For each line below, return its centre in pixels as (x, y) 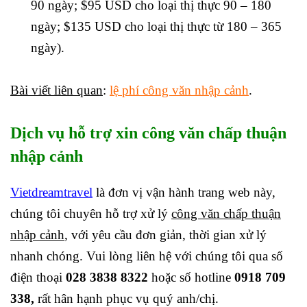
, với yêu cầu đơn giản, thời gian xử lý (165, 235)
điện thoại (38, 278)
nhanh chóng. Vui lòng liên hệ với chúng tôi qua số (147, 256)
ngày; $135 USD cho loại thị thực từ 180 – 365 (156, 27)
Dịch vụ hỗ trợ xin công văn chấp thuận (148, 133)
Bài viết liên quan (57, 90)
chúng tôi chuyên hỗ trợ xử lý (91, 214)
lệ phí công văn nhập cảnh (179, 90)
